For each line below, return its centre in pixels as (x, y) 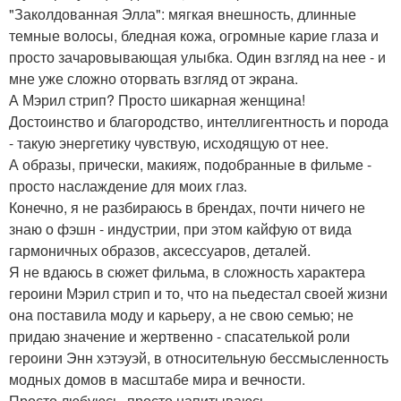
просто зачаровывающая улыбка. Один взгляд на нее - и (197, 57)
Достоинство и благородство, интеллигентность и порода (199, 121)
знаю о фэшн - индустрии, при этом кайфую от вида (180, 229)
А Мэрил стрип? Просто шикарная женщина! (157, 100)
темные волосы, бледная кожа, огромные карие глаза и (194, 35)
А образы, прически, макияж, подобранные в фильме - (190, 164)
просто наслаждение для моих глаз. (128, 186)
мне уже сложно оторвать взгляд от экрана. (154, 78)
